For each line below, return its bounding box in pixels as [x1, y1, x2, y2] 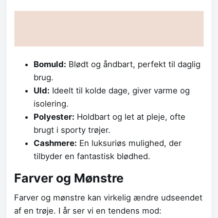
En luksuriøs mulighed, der [77, 138, 182, 148]
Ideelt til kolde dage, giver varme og [50, 86, 190, 96]
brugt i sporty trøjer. [34, 125, 110, 135]
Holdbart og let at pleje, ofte [74, 112, 185, 122]
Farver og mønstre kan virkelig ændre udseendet [14, 193, 202, 203]
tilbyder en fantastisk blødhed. [34, 151, 150, 162]
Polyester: [34, 112, 74, 122]
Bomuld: [34, 59, 66, 70]
